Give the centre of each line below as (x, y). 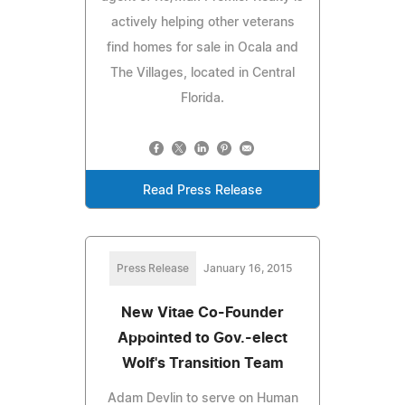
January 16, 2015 (248, 268)
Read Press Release (202, 190)
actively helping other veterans (202, 22)
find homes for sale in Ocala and (202, 47)
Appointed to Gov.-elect (202, 338)
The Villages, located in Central (202, 73)
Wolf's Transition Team (202, 363)
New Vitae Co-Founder (202, 312)
